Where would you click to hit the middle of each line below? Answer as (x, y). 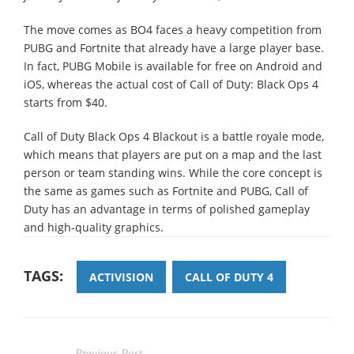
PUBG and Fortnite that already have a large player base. (174, 47)
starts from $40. (66, 102)
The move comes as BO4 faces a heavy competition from (173, 29)
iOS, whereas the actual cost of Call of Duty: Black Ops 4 (171, 84)
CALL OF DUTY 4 (229, 277)
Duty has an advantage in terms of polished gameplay (167, 209)
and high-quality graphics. (94, 227)
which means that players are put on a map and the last (173, 154)
